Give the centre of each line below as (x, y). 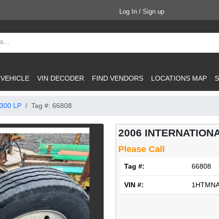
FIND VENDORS (118, 78)
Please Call (142, 149)
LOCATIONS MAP (179, 78)
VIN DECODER (61, 78)
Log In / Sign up (142, 11)
